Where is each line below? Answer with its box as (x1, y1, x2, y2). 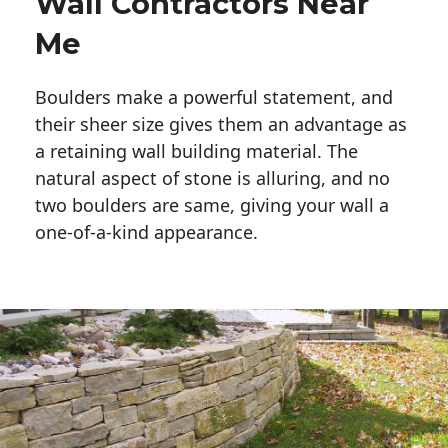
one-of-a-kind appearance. (35, 219, 263, 244)
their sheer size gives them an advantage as (35, 111, 407, 136)
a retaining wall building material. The (35, 138, 358, 163)
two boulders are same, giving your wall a (35, 192, 389, 217)
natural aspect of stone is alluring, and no (35, 165, 390, 190)
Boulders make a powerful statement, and (35, 84, 393, 109)
